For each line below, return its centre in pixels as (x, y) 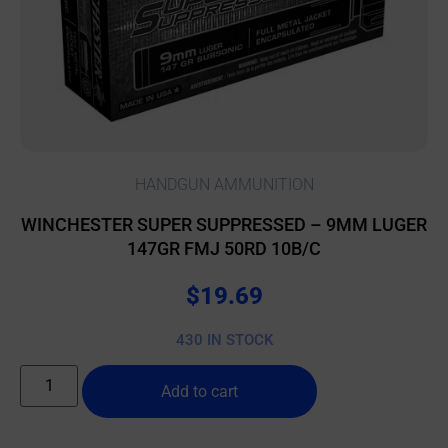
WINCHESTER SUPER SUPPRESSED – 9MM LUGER (224, 225)
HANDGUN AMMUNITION (224, 185)
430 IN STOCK (224, 339)
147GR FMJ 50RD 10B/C (224, 249)
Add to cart (200, 392)
